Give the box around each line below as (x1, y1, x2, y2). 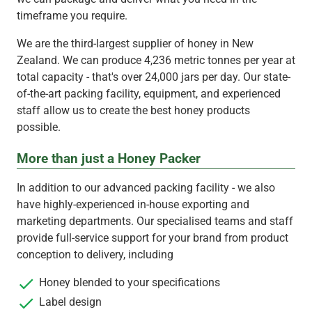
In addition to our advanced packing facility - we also (17, 180, 275, 194)
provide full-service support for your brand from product (17, 231, 288, 244)
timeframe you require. (17, 8, 127, 22)
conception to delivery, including (17, 247, 173, 261)
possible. (17, 120, 61, 134)
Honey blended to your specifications (39, 275, 220, 289)
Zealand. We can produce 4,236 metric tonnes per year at (17, 53, 295, 67)
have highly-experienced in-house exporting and (17, 197, 249, 211)
